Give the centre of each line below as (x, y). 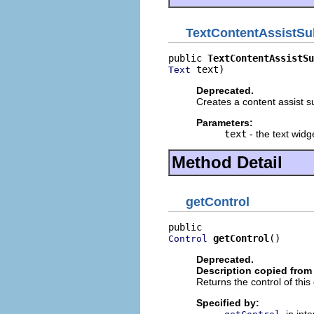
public (188, 58)
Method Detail (227, 162)
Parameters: (225, 123)
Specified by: (228, 302)
